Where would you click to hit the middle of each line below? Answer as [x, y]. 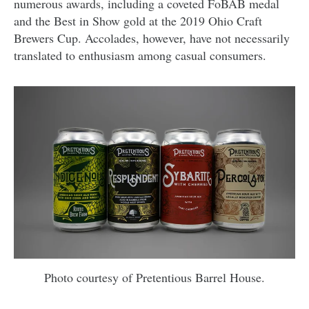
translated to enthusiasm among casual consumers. [140, 55]
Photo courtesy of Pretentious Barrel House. [154, 277]
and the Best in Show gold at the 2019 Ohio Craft [138, 20]
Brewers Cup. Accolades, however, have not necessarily [152, 38]
